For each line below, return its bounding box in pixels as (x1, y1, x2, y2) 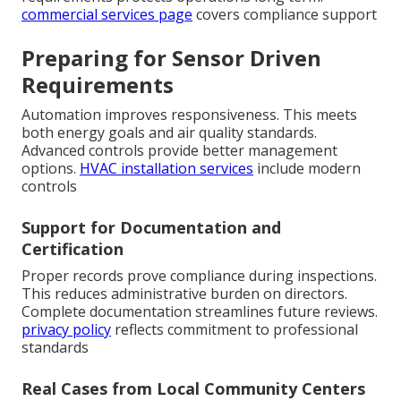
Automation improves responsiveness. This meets (21, 104, 357, 124)
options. (21, 158, 80, 178)
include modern (253, 158, 361, 178)
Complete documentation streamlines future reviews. (21, 301, 378, 321)
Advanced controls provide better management (21, 140, 337, 160)
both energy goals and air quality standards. (21, 122, 317, 142)
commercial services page (21, 4, 192, 24)
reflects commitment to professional (111, 319, 358, 339)
